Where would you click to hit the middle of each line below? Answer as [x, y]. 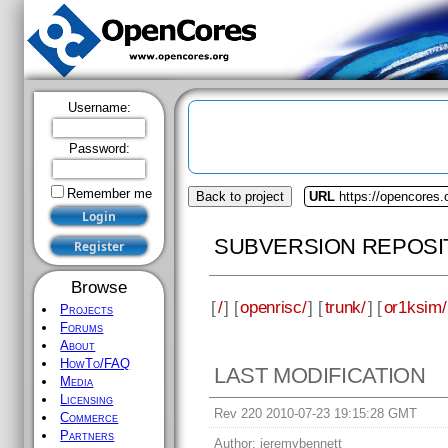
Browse [99, 287]
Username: [99, 107]
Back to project [240, 196]
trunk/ [345, 306]
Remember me [109, 193]
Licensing [87, 399]
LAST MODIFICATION [320, 376]
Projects [87, 309]
